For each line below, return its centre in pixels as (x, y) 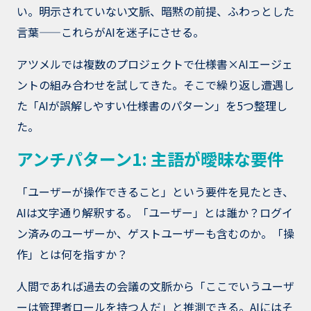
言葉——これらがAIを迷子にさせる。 (110, 32)
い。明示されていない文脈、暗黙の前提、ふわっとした (155, 11)
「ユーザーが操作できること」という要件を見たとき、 (155, 192)
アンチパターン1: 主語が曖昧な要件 (150, 159)
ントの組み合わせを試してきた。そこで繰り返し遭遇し (155, 85)
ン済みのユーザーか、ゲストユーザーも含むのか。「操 (155, 234)
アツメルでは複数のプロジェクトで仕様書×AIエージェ (155, 64)
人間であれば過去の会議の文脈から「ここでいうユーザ (155, 286)
